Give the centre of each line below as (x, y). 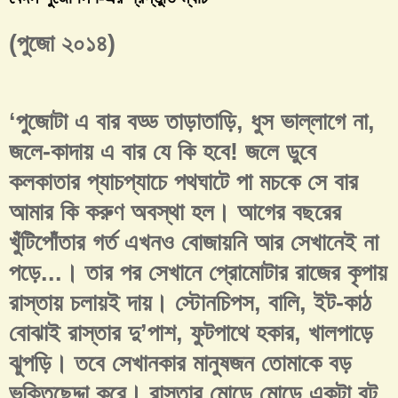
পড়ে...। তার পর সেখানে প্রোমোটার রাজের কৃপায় (198, 273)
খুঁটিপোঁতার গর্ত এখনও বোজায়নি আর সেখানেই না (194, 243)
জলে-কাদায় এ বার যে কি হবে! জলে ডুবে (163, 152)
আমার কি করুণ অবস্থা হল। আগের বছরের (175, 213)
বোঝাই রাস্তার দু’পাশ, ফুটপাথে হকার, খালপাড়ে (191, 334)
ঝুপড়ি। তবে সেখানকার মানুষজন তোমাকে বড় (180, 364)
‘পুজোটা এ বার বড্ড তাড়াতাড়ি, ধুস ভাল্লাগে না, (192, 122)
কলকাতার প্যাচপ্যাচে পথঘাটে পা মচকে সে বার (183, 183)
